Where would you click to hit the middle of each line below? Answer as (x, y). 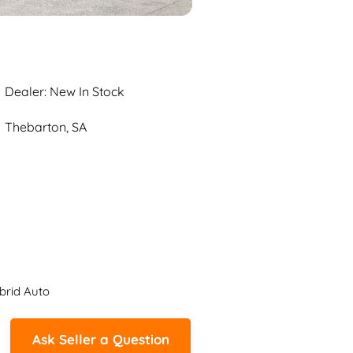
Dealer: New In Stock (65, 91)
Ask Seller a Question (100, 339)
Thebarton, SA (46, 127)
